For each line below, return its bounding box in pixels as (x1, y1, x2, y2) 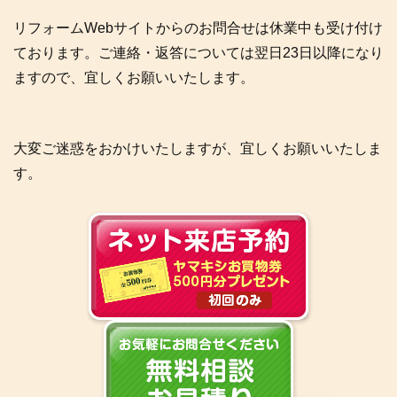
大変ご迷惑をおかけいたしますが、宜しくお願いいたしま (13, 141, 382, 156)
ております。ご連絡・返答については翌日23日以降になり (13, 45, 384, 60)
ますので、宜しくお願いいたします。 (13, 70, 254, 85)
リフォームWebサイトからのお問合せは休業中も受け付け (13, 20, 383, 35)
